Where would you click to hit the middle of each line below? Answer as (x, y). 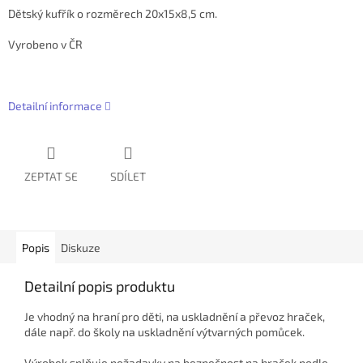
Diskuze (81, 248)
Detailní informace (55, 106)
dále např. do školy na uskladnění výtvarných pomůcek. (164, 332)
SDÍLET (128, 177)
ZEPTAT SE (51, 177)
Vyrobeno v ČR (45, 45)
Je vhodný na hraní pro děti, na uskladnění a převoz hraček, (175, 317)
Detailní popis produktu (100, 286)
